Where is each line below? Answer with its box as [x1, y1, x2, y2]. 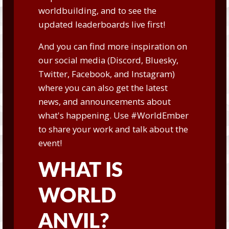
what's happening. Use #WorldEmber [38, 109, 189, 121]
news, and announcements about [38, 96, 171, 107]
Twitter [38, 68, 67, 80]
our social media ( [38, 54, 110, 66]
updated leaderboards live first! [38, 18, 165, 30]
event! [38, 137, 62, 149]
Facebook [71, 68, 110, 80]
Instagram [131, 68, 172, 80]
